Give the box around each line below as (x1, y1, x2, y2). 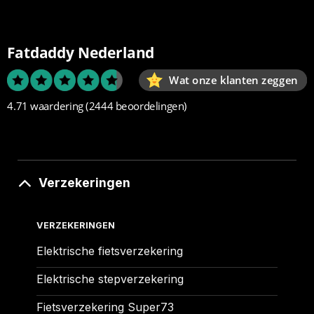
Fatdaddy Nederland (6, 42, 155, 62)
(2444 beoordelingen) (86, 100, 187, 114)
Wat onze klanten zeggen (168, 73, 298, 88)
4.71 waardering (6, 100, 83, 114)
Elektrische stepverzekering (36, 272, 184, 287)
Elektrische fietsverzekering (36, 244, 183, 259)
